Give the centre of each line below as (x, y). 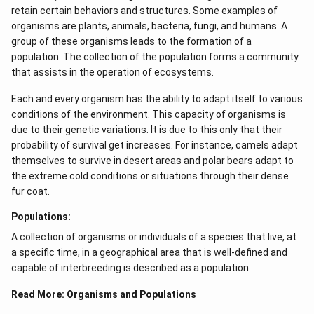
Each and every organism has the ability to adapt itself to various (157, 99)
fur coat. (30, 191)
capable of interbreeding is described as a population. (131, 268)
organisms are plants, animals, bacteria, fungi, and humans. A (149, 26)
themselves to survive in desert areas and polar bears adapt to (152, 161)
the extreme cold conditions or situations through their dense (150, 176)
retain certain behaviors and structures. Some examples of (144, 11)
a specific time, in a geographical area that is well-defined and (149, 252)
